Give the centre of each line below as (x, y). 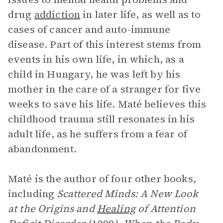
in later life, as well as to (141, 14)
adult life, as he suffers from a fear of (98, 134)
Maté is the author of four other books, (102, 179)
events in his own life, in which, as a (96, 59)
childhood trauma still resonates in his (101, 119)
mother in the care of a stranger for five (105, 89)
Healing (116, 209)
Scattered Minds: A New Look (128, 194)
